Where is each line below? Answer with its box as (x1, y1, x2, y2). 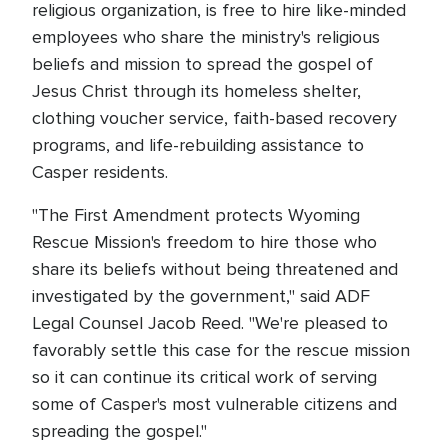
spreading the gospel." (32, 420, 207, 442)
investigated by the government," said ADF (32, 285, 370, 307)
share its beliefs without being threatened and (32, 258, 398, 280)
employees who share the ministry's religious (32, 26, 380, 48)
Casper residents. (32, 161, 168, 183)
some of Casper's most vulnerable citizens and (32, 393, 397, 415)
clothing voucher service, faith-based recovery (32, 107, 397, 129)
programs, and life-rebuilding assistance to (32, 134, 364, 156)
